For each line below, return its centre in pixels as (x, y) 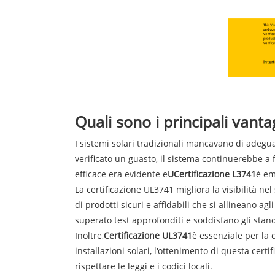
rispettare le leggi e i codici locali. (144, 266)
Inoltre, (89, 235)
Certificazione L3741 (215, 174)
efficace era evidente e (121, 174)
